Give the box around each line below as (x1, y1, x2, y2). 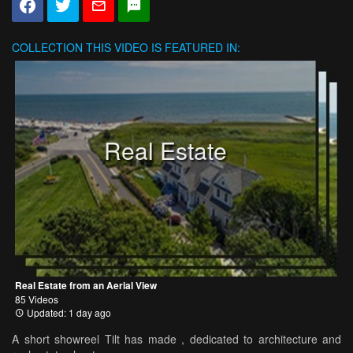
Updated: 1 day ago (24, 305, 111, 319)
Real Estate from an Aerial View (15, 277, 157, 292)
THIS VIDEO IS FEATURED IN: (83, 39, 240, 56)
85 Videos (15, 292, 58, 306)
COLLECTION (12, 39, 83, 56)
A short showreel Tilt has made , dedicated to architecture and (12, 330, 341, 347)
